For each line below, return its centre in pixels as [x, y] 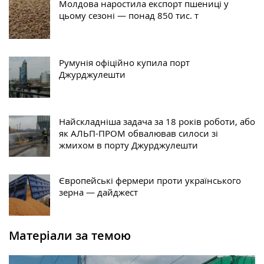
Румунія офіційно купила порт [124, 62]
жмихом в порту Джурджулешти [128, 145]
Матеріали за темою [70, 235]
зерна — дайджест [98, 192]
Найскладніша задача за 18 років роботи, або [157, 121]
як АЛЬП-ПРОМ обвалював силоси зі [138, 133]
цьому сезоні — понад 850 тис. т [129, 15]
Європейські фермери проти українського [150, 180]
